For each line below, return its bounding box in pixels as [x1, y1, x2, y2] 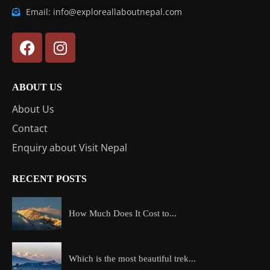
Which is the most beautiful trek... [69, 253, 196, 263]
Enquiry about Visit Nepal [12, 141, 127, 155]
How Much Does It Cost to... [69, 209, 177, 219]
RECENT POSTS [12, 174, 87, 184]
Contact [12, 122, 48, 136]
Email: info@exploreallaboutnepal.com [25, 6, 182, 18]
